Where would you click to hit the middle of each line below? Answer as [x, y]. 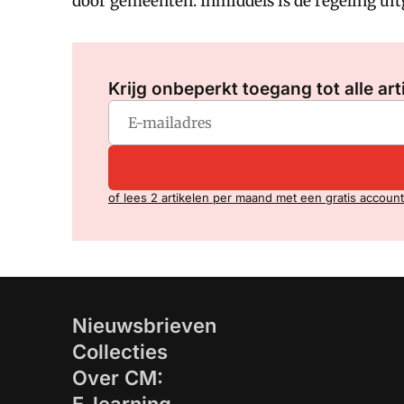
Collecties [120, 352]
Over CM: [118, 378]
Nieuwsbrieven [144, 326]
